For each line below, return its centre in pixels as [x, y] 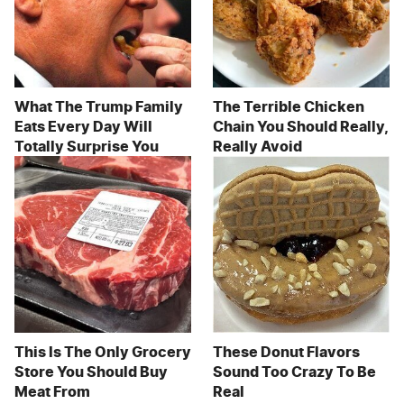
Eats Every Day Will [83, 127]
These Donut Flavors [286, 352]
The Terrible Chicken [289, 107]
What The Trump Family [99, 107]
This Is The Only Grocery [103, 352]
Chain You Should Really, [300, 127]
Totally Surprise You [87, 147]
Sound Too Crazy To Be [294, 372]
